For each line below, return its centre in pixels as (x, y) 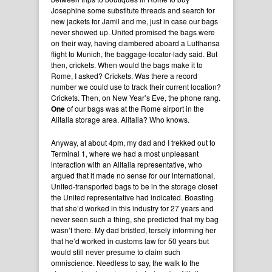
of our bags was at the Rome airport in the (134, 109)
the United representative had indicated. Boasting (132, 197)
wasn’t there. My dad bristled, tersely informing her (134, 230)
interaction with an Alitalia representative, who (127, 165)
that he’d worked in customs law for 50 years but (130, 241)
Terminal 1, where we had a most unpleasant (125, 154)
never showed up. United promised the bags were (133, 32)
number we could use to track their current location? (136, 87)
